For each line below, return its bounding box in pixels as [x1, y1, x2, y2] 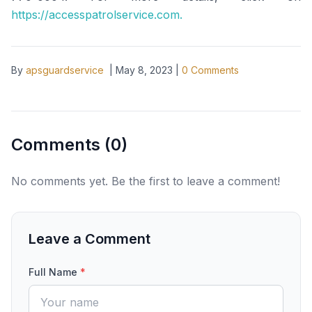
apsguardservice [26, 64, 104, 76]
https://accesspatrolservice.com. [11, 8, 182, 22]
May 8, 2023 [116, 64, 173, 76]
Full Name [29, 266, 80, 278]
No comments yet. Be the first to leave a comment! [11, 174, 280, 188]
